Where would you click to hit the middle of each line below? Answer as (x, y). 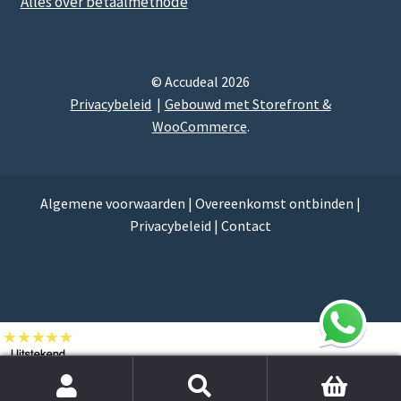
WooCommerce (199, 126)
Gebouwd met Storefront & (247, 103)
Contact (246, 226)
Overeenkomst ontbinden (274, 204)
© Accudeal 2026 (200, 81)
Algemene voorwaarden (113, 204)
